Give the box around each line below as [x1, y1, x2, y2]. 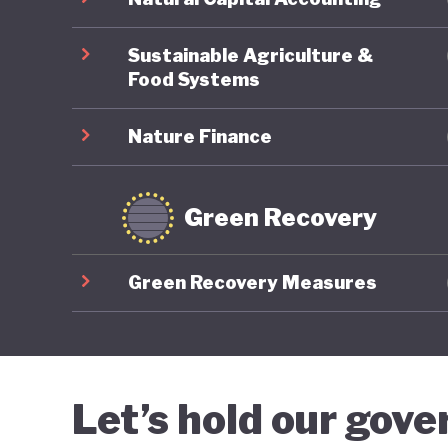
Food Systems [128, 68, 260, 90]
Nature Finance [128, 125, 272, 147]
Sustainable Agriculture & [128, 44, 373, 66]
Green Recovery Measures [128, 271, 377, 293]
